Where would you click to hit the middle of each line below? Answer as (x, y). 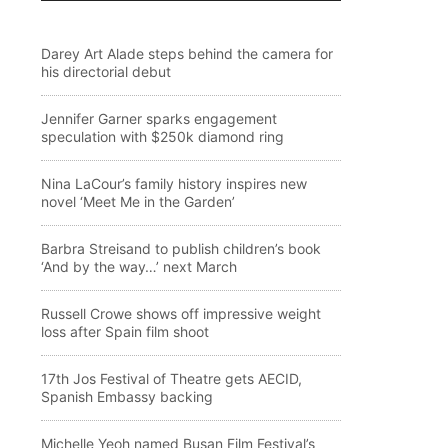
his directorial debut (106, 71)
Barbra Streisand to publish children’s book (181, 248)
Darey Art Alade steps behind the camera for (187, 53)
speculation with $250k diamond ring (162, 136)
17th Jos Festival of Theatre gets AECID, (171, 378)
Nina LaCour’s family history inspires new (174, 183)
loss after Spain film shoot (125, 331)
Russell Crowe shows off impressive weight (181, 313)
